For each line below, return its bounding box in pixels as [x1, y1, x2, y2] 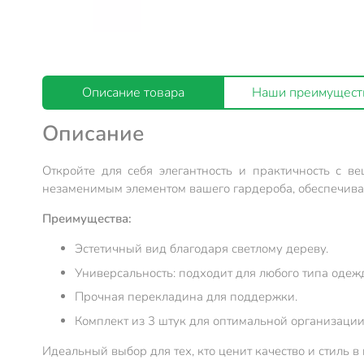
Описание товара [82, 84, 184, 102]
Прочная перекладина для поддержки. [75, 288, 297, 305]
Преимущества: [42, 210, 132, 227]
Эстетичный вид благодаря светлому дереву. [75, 240, 328, 258]
